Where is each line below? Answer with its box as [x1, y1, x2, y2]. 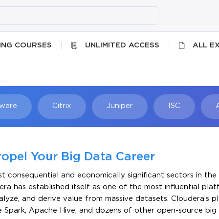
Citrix [52, 103, 71, 109]
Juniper [106, 103, 133, 109]
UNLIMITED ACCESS [85, 42, 159, 49]
